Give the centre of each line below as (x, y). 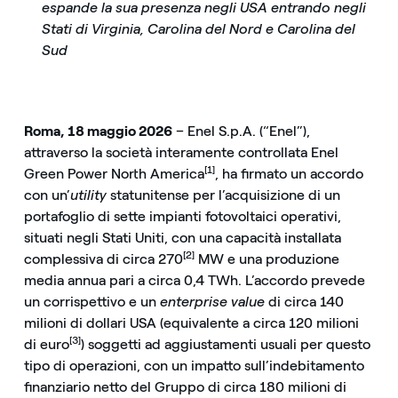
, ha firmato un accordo (289, 174)
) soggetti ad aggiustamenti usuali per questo (225, 345)
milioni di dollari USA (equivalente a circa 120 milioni (191, 323)
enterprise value (212, 302)
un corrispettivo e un (92, 302)
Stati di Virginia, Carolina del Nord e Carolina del (198, 29)
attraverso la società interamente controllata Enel (181, 153)
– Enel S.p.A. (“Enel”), (241, 131)
